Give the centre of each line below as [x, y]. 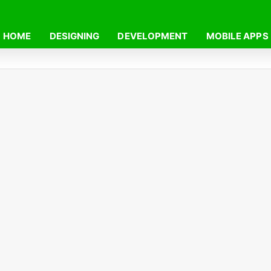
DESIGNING [74, 36]
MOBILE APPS [237, 36]
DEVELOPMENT [153, 36]
